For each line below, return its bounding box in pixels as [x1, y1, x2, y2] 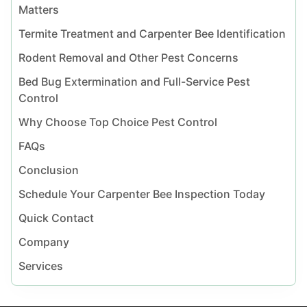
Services [18, 258, 63, 273]
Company [18, 234, 69, 249]
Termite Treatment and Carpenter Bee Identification [18, 26, 286, 40]
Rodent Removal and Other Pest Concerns [18, 50, 238, 64]
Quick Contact [18, 210, 94, 225]
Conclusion [18, 162, 79, 177]
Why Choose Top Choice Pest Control [18, 114, 217, 129]
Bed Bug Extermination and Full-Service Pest [18, 74, 250, 88]
